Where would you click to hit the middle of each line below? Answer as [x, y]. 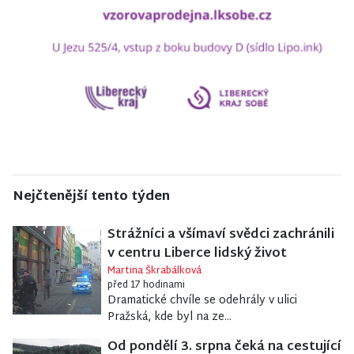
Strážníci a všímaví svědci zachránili [220, 235]
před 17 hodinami [146, 286]
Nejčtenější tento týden [91, 198]
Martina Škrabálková [154, 271]
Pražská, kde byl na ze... [169, 318]
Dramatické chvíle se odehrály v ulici [202, 301]
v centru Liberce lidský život [197, 254]
